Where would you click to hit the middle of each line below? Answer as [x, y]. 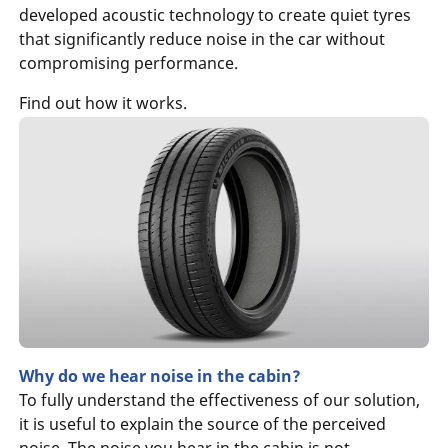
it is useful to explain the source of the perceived [202, 423]
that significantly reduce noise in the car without [201, 38]
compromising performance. [128, 62]
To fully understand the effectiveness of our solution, [219, 399]
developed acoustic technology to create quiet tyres [214, 14]
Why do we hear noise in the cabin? [159, 375]
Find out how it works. [102, 102]
